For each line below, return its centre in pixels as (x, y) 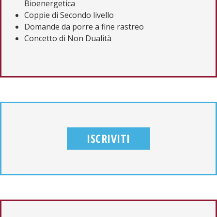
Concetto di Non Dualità (68, 38)
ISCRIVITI (108, 138)
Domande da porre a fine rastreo (84, 26)
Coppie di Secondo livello (69, 15)
